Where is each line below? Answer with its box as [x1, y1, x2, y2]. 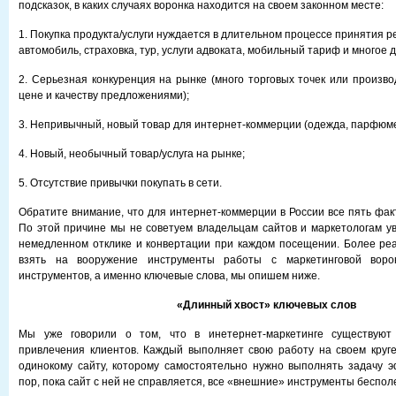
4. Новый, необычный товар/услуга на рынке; [19, 148, 245, 160]
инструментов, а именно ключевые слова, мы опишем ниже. [19, 270, 320, 282]
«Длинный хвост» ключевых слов [176, 299, 356, 311]
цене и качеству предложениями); [19, 89, 189, 102]
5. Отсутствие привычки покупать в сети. [19, 177, 222, 189]
